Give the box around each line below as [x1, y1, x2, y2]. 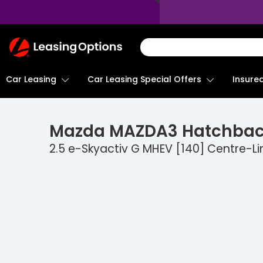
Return [8, 36, 39, 50]
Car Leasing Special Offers [87, 73, 201, 85]
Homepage [8, 65, 62, 79]
